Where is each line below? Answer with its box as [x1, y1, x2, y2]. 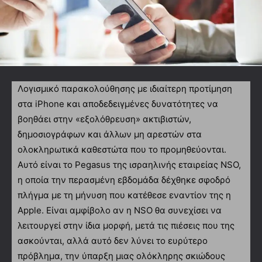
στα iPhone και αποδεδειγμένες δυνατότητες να [18, 98, 218, 109]
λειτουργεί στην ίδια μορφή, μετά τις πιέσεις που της [18, 219, 235, 231]
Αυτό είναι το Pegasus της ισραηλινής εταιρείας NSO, [18, 158, 241, 170]
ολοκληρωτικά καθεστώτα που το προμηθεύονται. [18, 143, 226, 155]
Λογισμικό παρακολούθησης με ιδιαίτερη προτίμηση [18, 82, 232, 94]
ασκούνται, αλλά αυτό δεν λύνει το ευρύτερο [18, 235, 208, 246]
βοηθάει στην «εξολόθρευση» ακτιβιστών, [18, 113, 191, 125]
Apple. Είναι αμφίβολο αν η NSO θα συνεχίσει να [18, 204, 222, 216]
